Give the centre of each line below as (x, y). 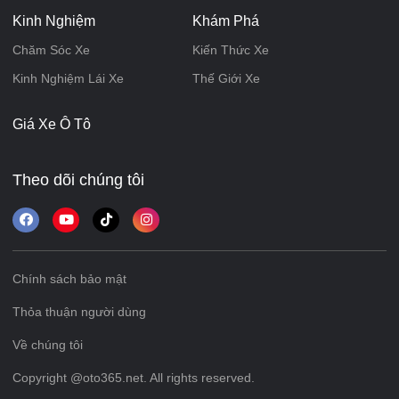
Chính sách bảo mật (69, 279)
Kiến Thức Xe (230, 50)
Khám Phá (225, 21)
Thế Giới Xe (226, 79)
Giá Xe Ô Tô (52, 125)
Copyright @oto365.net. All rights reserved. (134, 378)
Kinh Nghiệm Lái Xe (68, 79)
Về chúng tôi (48, 345)
